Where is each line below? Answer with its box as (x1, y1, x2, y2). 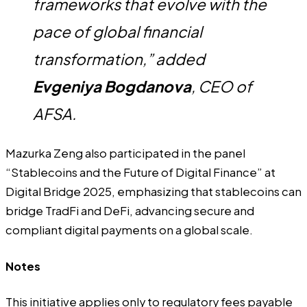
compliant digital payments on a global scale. (5, 223, 253, 238)
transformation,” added (33, 49, 205, 69)
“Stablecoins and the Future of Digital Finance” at (5, 165, 275, 180)
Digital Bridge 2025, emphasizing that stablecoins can (5, 184, 302, 199)
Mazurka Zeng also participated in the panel (5, 146, 245, 161)
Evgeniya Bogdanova (33, 76, 191, 96)
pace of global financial (33, 21, 202, 41)
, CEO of (191, 76, 252, 96)
